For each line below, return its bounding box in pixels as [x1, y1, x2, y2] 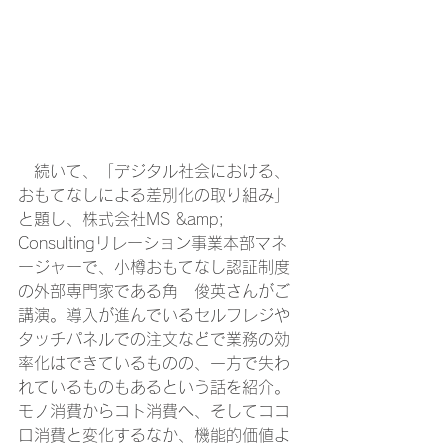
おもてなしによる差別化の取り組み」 [18, 186, 290, 203]
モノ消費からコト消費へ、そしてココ [18, 402, 290, 419]
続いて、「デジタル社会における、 [18, 162, 290, 179]
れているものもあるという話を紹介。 [18, 378, 290, 395]
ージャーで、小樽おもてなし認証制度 [18, 258, 290, 275]
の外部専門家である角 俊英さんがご [18, 282, 290, 299]
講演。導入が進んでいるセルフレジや [18, 306, 290, 323]
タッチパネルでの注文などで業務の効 [18, 330, 290, 347]
